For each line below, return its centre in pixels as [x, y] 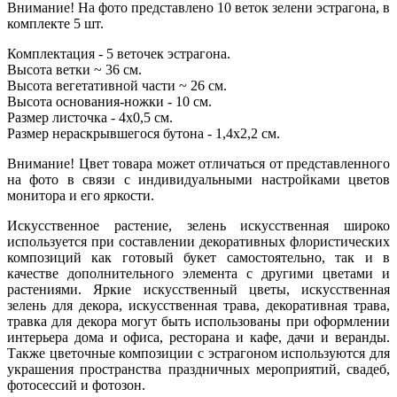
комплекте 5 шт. [55, 24]
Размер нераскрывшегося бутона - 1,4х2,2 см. [144, 134]
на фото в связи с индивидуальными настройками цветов [198, 180]
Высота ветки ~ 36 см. [74, 70]
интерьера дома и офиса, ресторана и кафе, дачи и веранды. [198, 338]
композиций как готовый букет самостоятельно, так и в [198, 258]
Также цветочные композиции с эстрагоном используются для [198, 354]
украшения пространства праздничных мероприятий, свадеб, [198, 370]
